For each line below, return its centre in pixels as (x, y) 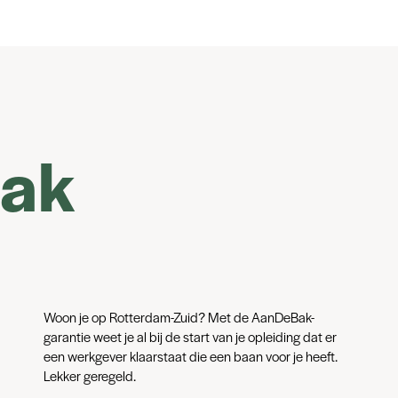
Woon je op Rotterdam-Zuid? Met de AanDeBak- (179, 317)
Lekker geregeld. (89, 375)
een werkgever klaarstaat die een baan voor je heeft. (190, 356)
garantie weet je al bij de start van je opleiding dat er (190, 336)
